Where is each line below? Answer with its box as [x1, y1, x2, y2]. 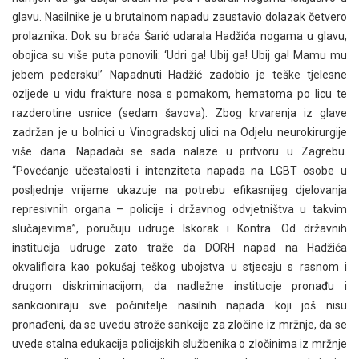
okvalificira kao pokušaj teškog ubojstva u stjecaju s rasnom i [12, 260, 347, 273]
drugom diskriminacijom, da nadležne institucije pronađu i [12, 280, 347, 292]
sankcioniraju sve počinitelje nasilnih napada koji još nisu [12, 299, 347, 312]
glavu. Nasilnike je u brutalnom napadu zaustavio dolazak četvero [12, 10, 347, 23]
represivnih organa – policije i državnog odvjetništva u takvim [12, 203, 347, 216]
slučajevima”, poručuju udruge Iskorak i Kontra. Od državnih [12, 222, 347, 235]
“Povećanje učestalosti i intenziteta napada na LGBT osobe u [12, 164, 347, 177]
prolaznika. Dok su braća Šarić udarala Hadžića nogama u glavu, [12, 30, 347, 42]
